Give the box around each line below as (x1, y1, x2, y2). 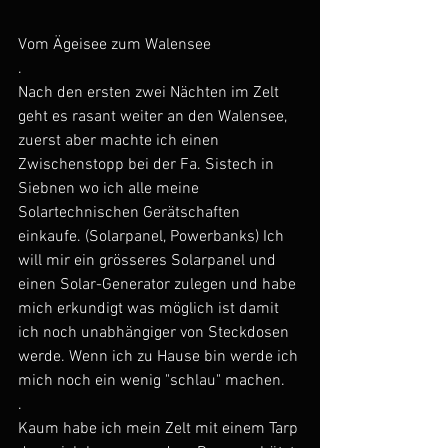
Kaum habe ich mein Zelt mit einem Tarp (18, 419, 302, 440)
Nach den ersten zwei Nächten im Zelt (18, 83, 283, 104)
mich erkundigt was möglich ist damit (18, 299, 283, 320)
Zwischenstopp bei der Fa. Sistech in (18, 155, 278, 176)
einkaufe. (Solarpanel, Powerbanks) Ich (18, 227, 288, 248)
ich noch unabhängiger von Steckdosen (18, 323, 293, 344)
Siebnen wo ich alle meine (18, 179, 203, 200)
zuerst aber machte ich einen (18, 131, 223, 152)
